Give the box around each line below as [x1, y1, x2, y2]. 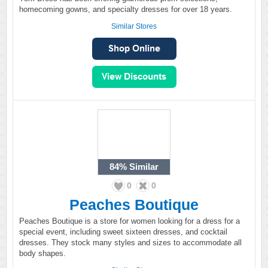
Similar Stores [111, 22, 157, 31]
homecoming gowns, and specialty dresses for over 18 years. [19, 5, 232, 14]
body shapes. [19, 249, 66, 258]
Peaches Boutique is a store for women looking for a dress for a [19, 217, 240, 226]
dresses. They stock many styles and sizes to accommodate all [19, 238, 242, 247]
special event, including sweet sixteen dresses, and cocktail [19, 227, 227, 236]
